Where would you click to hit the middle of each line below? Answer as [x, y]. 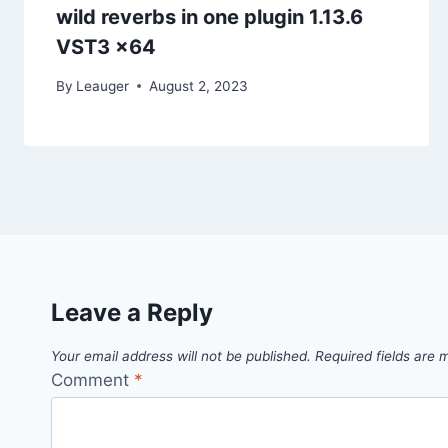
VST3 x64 [106, 47]
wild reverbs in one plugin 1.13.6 [209, 17]
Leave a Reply [132, 312]
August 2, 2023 [199, 85]
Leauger [103, 85]
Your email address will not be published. [181, 356]
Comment [92, 379]
